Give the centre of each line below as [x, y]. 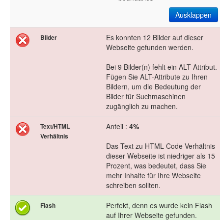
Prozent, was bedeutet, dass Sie [156, 166]
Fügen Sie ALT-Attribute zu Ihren [157, 77]
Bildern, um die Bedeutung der [153, 87]
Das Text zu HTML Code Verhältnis [161, 146]
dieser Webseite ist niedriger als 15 [161, 156]
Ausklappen [193, 15]
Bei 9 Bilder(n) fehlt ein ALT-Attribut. [162, 67]
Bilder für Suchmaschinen [146, 96]
